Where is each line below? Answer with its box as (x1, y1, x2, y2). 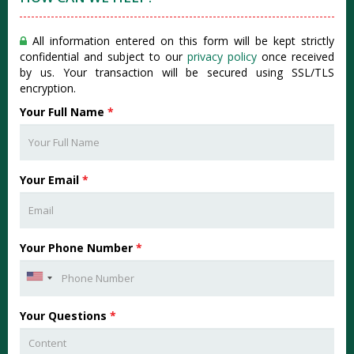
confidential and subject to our (20, 49, 187, 64)
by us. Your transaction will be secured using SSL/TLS (20, 65, 334, 80)
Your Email (20, 172, 82, 187)
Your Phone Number (20, 240, 136, 255)
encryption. (20, 81, 76, 96)
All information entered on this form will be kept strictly (27, 33, 334, 48)
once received (257, 49, 334, 64)
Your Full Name (20, 104, 107, 119)
